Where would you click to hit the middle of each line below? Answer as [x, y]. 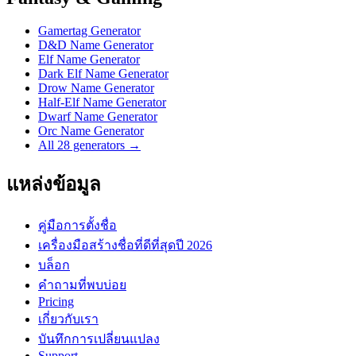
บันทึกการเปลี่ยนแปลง [99, 339]
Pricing [56, 302]
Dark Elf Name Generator [103, 74]
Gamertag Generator [89, 31]
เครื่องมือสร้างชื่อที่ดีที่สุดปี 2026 [125, 246]
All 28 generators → [89, 145]
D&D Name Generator [96, 45]
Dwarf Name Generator [98, 117]
